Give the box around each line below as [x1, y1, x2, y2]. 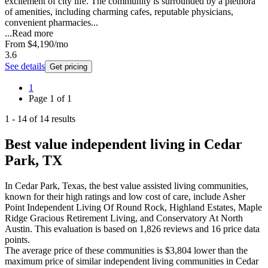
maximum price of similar [5, 256, 103, 267]
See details [5, 61, 45, 72]
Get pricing [50, 62, 87, 72]
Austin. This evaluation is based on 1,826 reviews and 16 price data [5, 224, 260, 234]
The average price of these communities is [5, 245, 163, 256]
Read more [12, 28, 53, 39]
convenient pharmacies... [5, 17, 98, 28]
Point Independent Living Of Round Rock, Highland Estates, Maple [5, 202, 262, 213]
